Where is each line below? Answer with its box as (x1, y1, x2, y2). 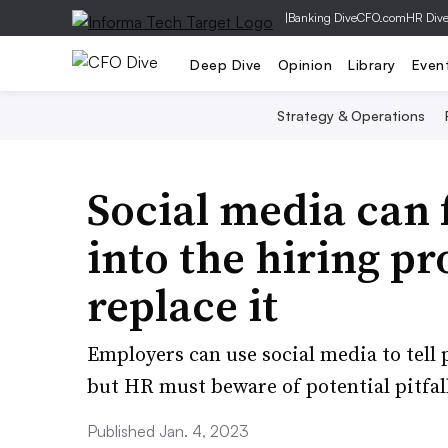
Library (348, 55, 396, 73)
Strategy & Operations (276, 107, 425, 124)
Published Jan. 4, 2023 (87, 421, 249, 441)
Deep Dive (190, 55, 262, 73)
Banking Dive (288, 10, 357, 25)
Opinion (277, 55, 332, 73)
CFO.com (357, 10, 406, 25)
